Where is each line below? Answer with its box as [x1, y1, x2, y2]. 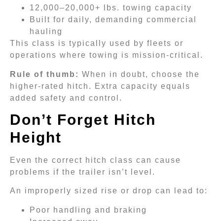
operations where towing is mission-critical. [10, 51, 203, 60]
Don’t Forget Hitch [10, 111, 156, 128]
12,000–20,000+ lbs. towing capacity [30, 3, 192, 12]
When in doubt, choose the [79, 70, 200, 78]
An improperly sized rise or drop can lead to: [10, 186, 208, 195]
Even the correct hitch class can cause [10, 156, 181, 165]
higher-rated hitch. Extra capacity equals [10, 81, 190, 90]
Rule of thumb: [10, 70, 79, 78]
